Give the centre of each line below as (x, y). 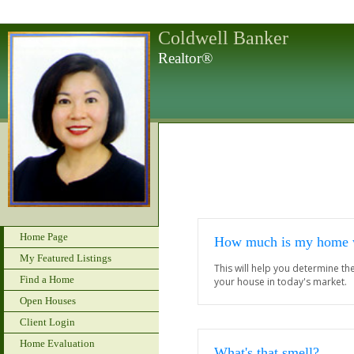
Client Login (47, 322)
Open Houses (48, 301)
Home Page (44, 237)
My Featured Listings (66, 258)
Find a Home (47, 279)
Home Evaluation (57, 343)
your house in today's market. (281, 282)
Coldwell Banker (223, 38)
